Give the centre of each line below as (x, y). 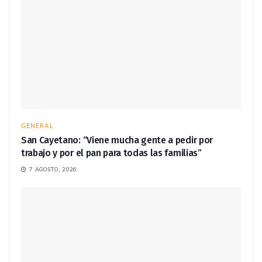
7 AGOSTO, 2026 (52, 169)
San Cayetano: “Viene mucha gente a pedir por (117, 140)
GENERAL (37, 126)
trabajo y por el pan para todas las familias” (111, 153)
